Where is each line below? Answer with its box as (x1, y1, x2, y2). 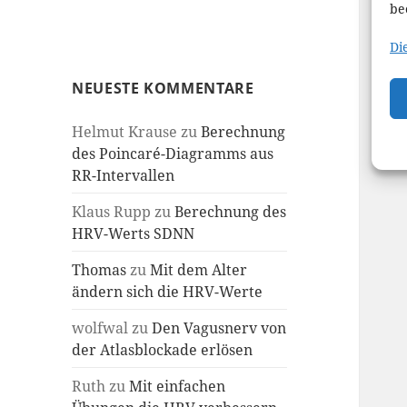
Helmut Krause (72, 121, 178, 142)
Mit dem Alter (150, 259, 248, 280)
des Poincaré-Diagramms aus (72, 143, 274, 164)
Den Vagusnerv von (152, 317, 287, 338)
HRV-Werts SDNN (72, 223, 195, 243)
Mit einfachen (129, 375, 226, 396)
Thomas (72, 259, 127, 280)
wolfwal (72, 317, 129, 338)
